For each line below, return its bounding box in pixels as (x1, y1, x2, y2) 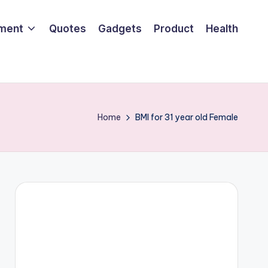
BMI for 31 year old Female (135, 112, 238, 123)
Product (154, 22, 194, 35)
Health (206, 22, 238, 35)
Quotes (49, 22, 86, 35)
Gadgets (98, 22, 142, 35)
